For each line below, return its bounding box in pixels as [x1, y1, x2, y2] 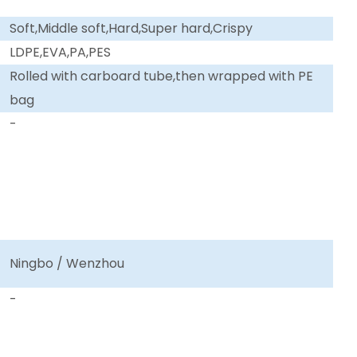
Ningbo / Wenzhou [10, 253, 125, 273]
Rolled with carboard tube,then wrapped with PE [10, 66, 314, 85]
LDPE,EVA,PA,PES [10, 42, 112, 61]
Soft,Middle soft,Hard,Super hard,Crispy [10, 18, 253, 37]
